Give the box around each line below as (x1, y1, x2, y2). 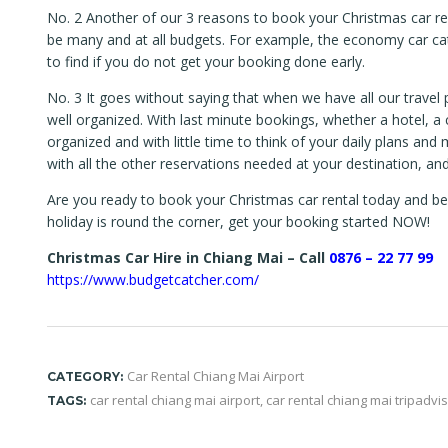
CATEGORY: (47, 369, 123, 385)
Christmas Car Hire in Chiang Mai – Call (47, 248, 329, 268)
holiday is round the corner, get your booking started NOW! (47, 212, 430, 232)
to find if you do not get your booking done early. (47, 52, 365, 72)
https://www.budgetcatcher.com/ (47, 270, 259, 290)
